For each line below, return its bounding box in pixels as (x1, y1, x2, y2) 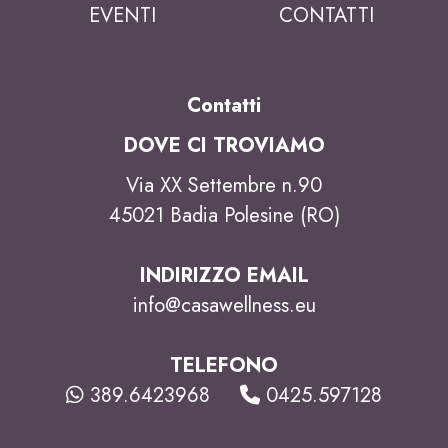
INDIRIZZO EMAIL (139, 260, 309, 290)
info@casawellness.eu (132, 290, 316, 320)
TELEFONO (170, 350, 278, 380)
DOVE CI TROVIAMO (123, 130, 325, 160)
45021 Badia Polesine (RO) (108, 200, 340, 230)
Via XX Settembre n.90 (126, 170, 322, 200)
